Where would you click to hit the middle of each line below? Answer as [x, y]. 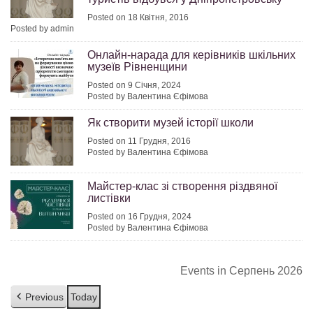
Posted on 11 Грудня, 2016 [139, 141]
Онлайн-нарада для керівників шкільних [191, 55]
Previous [44, 297]
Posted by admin [42, 29]
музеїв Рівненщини [137, 67]
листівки [109, 198]
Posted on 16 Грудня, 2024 [139, 217]
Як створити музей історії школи [170, 123]
